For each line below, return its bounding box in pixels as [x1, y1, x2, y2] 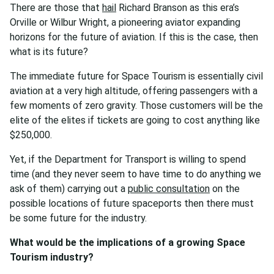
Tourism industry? [10, 251, 94, 264]
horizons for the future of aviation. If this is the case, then [10, 31, 258, 43]
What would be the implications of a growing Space [10, 237, 245, 249]
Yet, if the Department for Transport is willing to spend [10, 154, 246, 166]
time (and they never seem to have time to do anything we [10, 168, 261, 180]
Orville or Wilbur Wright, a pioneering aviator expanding [10, 17, 240, 29]
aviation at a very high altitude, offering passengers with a [10, 85, 257, 97]
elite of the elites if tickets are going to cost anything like [10, 114, 260, 127]
